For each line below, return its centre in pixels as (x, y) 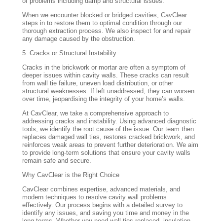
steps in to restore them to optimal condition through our (102, 23)
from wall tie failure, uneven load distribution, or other (97, 83)
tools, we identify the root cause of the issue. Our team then (108, 129)
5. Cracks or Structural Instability (69, 53)
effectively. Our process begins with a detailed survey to (102, 205)
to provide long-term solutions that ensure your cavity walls (106, 153)
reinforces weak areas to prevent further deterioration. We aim (110, 145)
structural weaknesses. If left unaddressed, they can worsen (108, 91)
